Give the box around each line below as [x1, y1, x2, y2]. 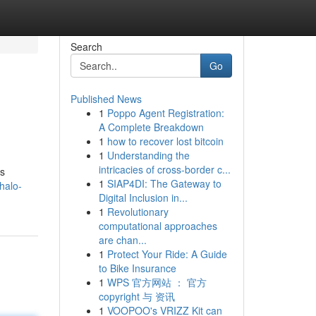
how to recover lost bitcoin [107, 134, 224, 148]
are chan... [98, 233, 147, 247]
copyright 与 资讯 [98, 289, 175, 303]
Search [70, 39, 102, 54]
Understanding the [107, 148, 190, 162]
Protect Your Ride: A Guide [107, 247, 227, 261]
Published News [70, 92, 142, 106]
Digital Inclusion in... [98, 190, 188, 205]
